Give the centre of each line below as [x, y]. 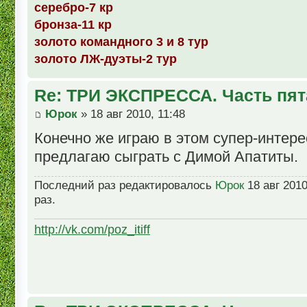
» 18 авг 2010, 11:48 [131, 114]
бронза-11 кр [73, 24]
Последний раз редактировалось [125, 186]
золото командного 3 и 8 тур [121, 41]
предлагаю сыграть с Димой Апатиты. [166, 157]
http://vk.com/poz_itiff [92, 230]
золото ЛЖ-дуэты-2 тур [106, 58]
